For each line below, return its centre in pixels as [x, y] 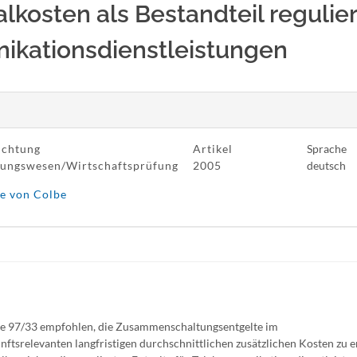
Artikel [212, 149]
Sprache [326, 149]
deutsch [326, 165]
